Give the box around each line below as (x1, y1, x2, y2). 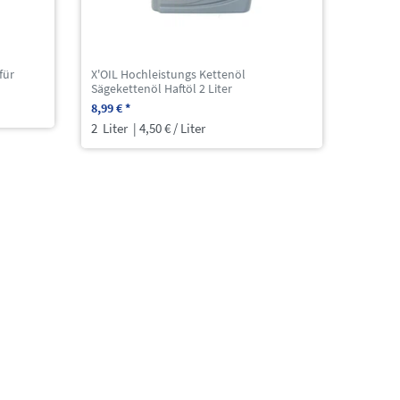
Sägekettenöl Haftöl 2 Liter (91, 80, 233, 97)
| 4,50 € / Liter (130, 120, 206, 137)
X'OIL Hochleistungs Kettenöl (91, 66, 246, 83)
